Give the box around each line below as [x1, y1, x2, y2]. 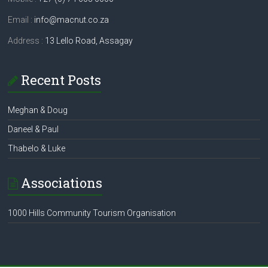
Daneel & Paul [8, 124, 59, 135]
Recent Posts [21, 71, 102, 89]
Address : [8, 36, 45, 46]
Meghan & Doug [8, 105, 68, 115]
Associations [21, 174, 103, 192]
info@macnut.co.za [34, 15, 109, 25]
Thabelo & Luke [8, 144, 66, 154]
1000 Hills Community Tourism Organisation [8, 208, 176, 218]
